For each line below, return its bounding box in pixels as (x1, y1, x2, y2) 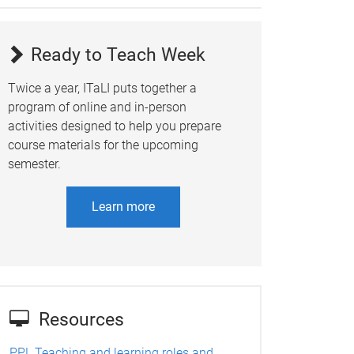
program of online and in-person (7, 99, 186, 115)
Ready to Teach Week (25, 43, 205, 66)
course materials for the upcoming (7, 137, 198, 153)
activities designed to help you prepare (7, 118, 221, 134)
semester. (7, 156, 61, 171)
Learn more (92, 198, 155, 214)
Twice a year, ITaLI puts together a (7, 80, 197, 96)
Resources (38, 309, 124, 331)
